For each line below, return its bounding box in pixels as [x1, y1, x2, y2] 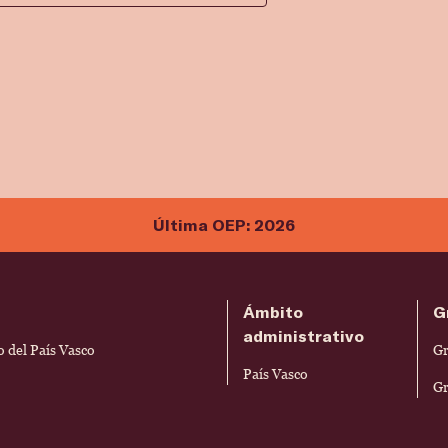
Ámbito [242, 302, 303, 322]
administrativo [242, 326, 364, 346]
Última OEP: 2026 [153, 215, 295, 235]
